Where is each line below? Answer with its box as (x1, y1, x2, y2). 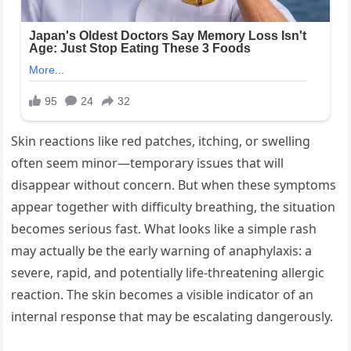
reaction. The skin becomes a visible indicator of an (11, 286, 314, 304)
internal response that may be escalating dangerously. (11, 308, 334, 326)
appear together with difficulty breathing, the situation (11, 198, 336, 216)
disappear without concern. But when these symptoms (11, 176, 337, 194)
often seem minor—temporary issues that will (11, 154, 284, 172)
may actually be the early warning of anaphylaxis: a (11, 242, 313, 260)
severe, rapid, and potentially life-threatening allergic (11, 264, 325, 282)
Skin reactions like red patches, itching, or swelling (11, 132, 311, 150)
